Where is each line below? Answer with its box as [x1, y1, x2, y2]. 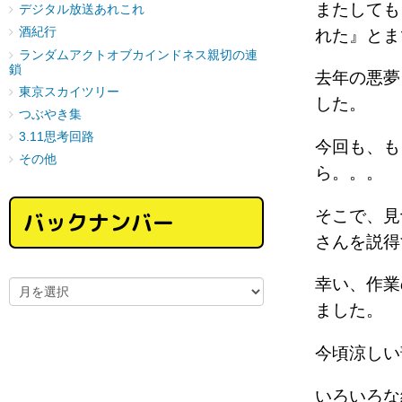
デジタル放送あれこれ [19, 3, 144, 17]
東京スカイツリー [19, 84, 119, 99]
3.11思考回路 [19, 130, 94, 144]
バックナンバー [23, 206, 174, 238]
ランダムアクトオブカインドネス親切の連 [19, 48, 258, 62]
